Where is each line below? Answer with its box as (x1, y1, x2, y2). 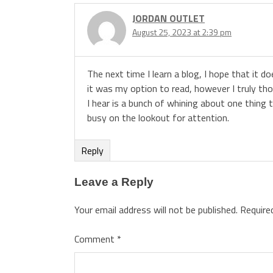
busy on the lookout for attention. (87, 110, 229, 125)
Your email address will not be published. (74, 202, 238, 217)
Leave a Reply (74, 175, 154, 188)
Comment (74, 231, 117, 246)
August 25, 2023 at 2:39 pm (132, 25, 232, 38)
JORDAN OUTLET (132, 10, 205, 26)
